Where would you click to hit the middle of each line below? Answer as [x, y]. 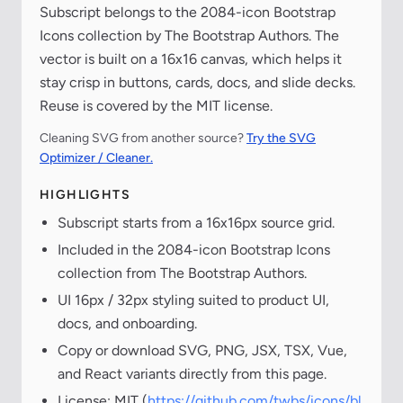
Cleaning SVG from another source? [143, 139]
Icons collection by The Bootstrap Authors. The [189, 36]
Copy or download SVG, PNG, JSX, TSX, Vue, [202, 351]
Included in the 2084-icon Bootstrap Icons [194, 250]
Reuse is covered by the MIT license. [156, 106]
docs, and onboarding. [127, 324]
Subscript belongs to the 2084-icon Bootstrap [188, 13]
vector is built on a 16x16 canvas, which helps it [191, 59]
